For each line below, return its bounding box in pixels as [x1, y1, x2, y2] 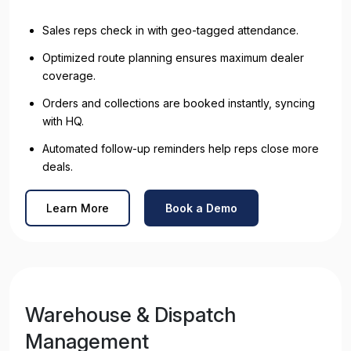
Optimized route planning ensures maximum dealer [42, 50, 304, 64]
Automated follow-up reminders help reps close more [42, 141, 319, 155]
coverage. [42, 68, 96, 82]
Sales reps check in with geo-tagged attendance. [42, 23, 299, 37]
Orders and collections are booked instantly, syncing [42, 96, 315, 110]
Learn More [46, 201, 109, 215]
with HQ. [42, 114, 84, 128]
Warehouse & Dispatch [25, 302, 236, 327]
